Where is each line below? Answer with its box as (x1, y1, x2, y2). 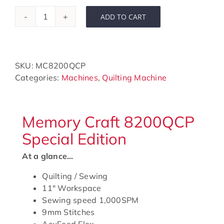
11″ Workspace (42, 183, 101, 193)
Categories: (15, 72, 61, 83)
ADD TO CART (100, 11, 146, 21)
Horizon (44, 16, 74, 27)
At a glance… (22, 151, 73, 161)
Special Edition (22, 129, 127, 149)
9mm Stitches (42, 207, 95, 217)
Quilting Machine (102, 72, 167, 83)
